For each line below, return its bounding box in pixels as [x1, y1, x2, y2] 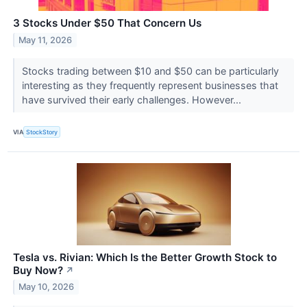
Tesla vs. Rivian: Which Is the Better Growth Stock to [13, 250, 277, 264]
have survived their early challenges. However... [21, 94, 244, 106]
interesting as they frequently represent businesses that [21, 79, 278, 92]
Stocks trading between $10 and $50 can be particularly [21, 65, 279, 77]
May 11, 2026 [19, 35, 73, 46]
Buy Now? [13, 263, 63, 277]
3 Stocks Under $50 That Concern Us [13, 16, 201, 30]
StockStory [26, 128, 58, 136]
